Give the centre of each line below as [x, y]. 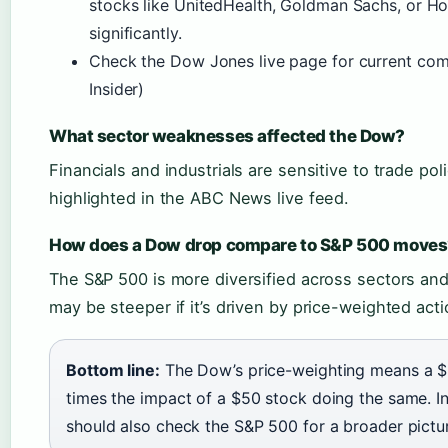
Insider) [117, 89]
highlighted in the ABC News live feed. [199, 198]
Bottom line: [113, 370]
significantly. [135, 33]
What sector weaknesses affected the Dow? [227, 136]
